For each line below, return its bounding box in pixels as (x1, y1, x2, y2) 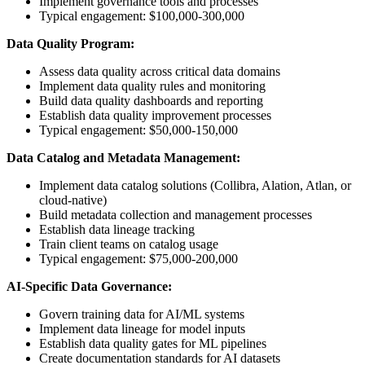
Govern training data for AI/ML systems (39, 306, 244, 321)
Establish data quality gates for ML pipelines (39, 336, 266, 350)
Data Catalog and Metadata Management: (7, 150, 240, 165)
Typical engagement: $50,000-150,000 (39, 122, 238, 137)
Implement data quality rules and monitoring (39, 78, 266, 93)
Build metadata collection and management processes (39, 207, 312, 222)
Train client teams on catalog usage (39, 236, 218, 251)
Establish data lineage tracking (39, 222, 195, 236)
